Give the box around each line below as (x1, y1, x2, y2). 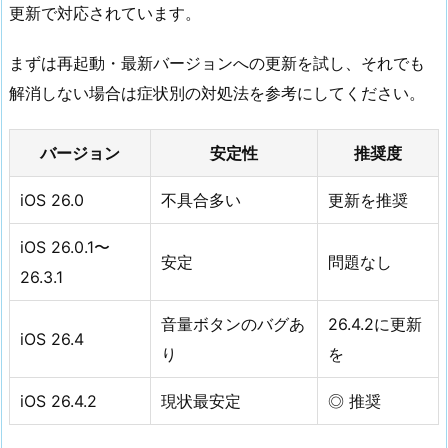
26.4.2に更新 (328, 314, 422, 335)
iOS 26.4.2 (20, 391, 97, 412)
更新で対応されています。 (9, 2, 201, 23)
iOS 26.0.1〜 (20, 237, 110, 258)
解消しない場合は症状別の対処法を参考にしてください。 (9, 83, 425, 104)
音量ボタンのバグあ (161, 314, 305, 335)
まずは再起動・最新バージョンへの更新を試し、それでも (9, 53, 425, 74)
